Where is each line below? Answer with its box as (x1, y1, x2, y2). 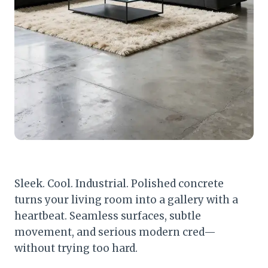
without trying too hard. (14, 241, 138, 255)
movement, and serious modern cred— (14, 225, 216, 239)
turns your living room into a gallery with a (14, 193, 238, 206)
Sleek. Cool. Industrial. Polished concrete (14, 176, 224, 190)
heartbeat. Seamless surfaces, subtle (14, 209, 201, 223)
